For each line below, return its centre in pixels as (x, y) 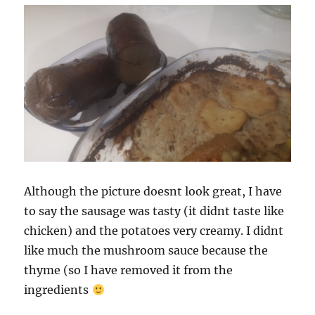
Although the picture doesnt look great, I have (153, 192)
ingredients (58, 290)
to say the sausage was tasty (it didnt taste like (154, 211)
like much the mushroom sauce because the (146, 251)
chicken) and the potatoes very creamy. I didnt (154, 231)
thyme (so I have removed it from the (129, 270)
